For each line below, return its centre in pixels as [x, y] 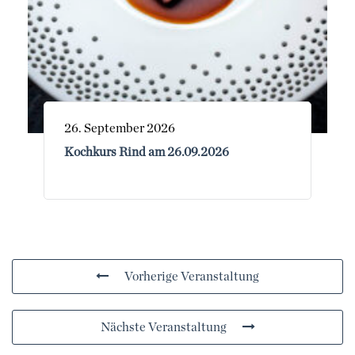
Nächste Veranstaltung [163, 327]
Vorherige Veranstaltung [192, 276]
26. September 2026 [120, 129]
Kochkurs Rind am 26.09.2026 [147, 153]
